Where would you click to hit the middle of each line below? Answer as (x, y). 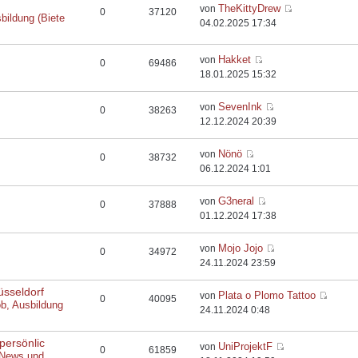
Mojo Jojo (241, 248)
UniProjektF (246, 346)
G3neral (237, 201)
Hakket (235, 60)
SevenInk (241, 107)
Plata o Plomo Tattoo (267, 295)
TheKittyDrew (250, 8)
